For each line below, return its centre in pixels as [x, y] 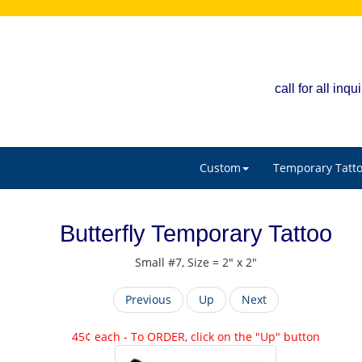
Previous [148, 299]
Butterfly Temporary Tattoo [196, 234]
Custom [220, 168]
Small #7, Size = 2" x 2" [196, 262]
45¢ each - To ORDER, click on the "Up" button [196, 337]
